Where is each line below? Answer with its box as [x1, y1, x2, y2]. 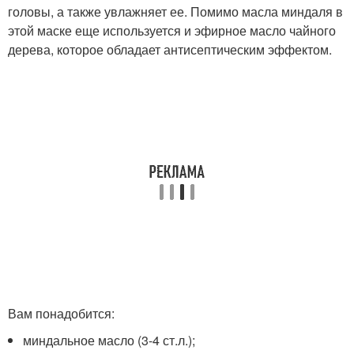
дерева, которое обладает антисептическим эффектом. [8, 40, 332, 58]
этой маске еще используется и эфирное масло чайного [8, 21, 336, 40]
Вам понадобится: [8, 304, 115, 322]
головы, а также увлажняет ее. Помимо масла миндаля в [8, 2, 343, 21]
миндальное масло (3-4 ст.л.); [23, 331, 196, 349]
